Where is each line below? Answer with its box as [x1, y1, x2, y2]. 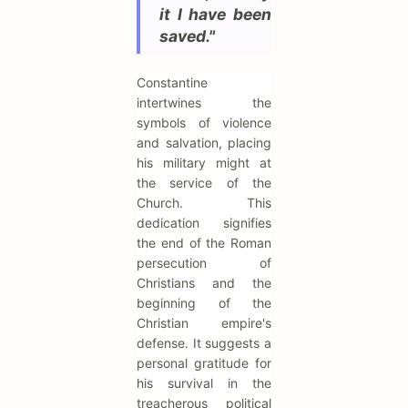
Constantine [137, 74, 208, 90]
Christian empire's [137, 314, 271, 331]
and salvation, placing [137, 134, 271, 150]
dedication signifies [137, 214, 271, 230]
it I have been [159, 4, 271, 24]
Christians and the [137, 274, 271, 291]
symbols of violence [137, 114, 271, 130]
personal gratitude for [137, 354, 271, 371]
